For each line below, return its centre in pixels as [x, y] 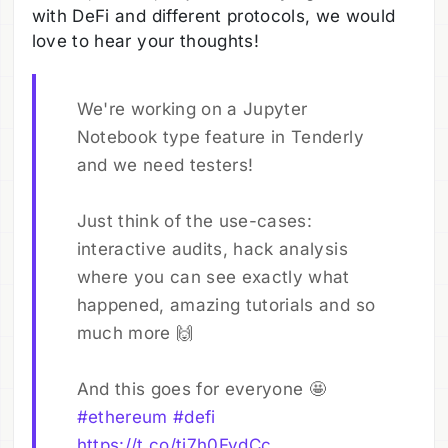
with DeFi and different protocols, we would [213, 15]
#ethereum [122, 416]
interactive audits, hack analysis [212, 248]
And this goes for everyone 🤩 [201, 388]
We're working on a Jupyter [192, 108]
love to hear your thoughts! [145, 40]
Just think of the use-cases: [194, 220]
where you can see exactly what [213, 276]
